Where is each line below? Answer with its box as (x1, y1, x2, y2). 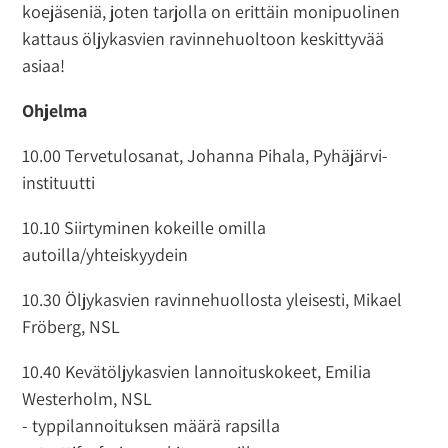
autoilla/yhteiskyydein (22, 242, 189, 266)
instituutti (22, 170, 96, 194)
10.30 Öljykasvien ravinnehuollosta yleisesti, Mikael (22, 287, 403, 311)
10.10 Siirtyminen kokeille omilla (22, 215, 267, 239)
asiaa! (22, 53, 66, 77)
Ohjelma (22, 98, 88, 122)
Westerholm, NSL (22, 386, 153, 410)
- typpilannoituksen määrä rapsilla (22, 413, 281, 437)
